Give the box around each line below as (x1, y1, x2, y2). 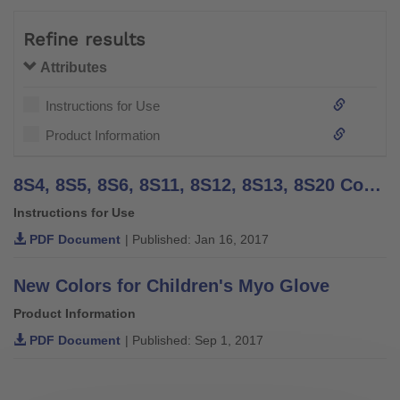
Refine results (23, 28, 146, 50)
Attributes (37, 59, 107, 75)
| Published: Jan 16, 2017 (125, 231, 269, 246)
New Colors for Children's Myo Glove (13, 275, 329, 296)
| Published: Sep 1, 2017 (125, 332, 263, 347)
